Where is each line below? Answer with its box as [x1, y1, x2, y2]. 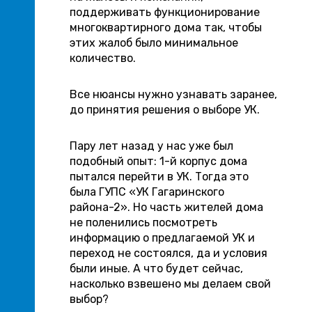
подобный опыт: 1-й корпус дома [70, 155, 247, 168]
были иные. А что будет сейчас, [70, 262, 243, 275]
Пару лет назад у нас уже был [70, 139, 233, 153]
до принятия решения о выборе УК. [70, 103, 260, 116]
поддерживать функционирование [70, 6, 260, 19]
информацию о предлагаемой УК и [70, 231, 255, 244]
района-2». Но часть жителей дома [70, 201, 263, 214]
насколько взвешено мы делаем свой [70, 277, 271, 290]
